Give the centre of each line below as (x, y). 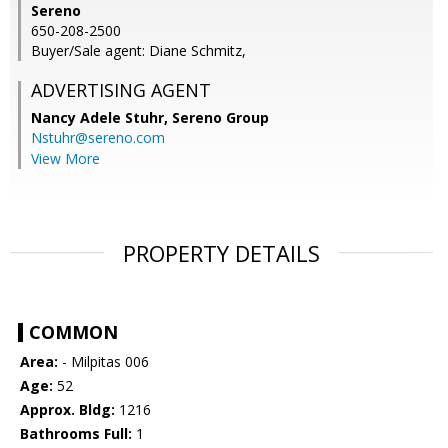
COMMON (73, 332)
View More (65, 159)
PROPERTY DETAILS (221, 253)
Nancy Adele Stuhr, (101, 118)
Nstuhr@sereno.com (98, 138)
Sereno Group (220, 118)
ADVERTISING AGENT (121, 90)
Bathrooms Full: (76, 434)
